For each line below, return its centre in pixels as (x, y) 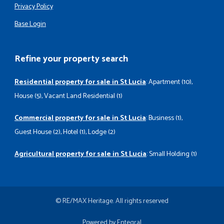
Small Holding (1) (173, 154)
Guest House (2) (37, 132)
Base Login (30, 24)
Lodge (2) (102, 132)
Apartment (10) (170, 82)
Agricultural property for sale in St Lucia (80, 154)
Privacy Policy (34, 7)
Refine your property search (71, 59)
